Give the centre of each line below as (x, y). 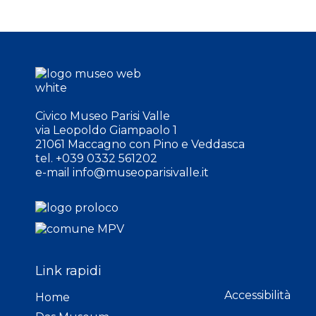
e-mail (54, 172)
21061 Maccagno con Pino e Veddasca (140, 144)
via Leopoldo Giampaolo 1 (106, 130)
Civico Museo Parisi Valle (103, 116)
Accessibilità (257, 295)
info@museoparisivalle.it (141, 172)
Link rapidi (68, 271)
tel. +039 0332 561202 (96, 158)
